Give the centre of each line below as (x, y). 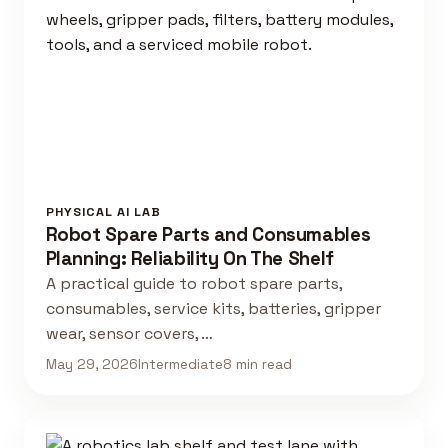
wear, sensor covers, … (129, 334)
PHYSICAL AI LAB (103, 212)
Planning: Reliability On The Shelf (189, 259)
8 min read (257, 364)
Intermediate (180, 364)
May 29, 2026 (91, 364)
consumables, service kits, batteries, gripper (213, 309)
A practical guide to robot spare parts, (193, 284)
